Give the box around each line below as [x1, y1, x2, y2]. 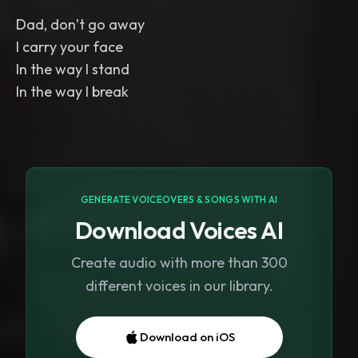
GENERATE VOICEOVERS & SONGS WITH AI [80, 193, 278, 205]
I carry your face [16, 38, 123, 56]
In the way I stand [16, 60, 129, 78]
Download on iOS [139, 329, 235, 344]
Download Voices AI [74, 215, 284, 245]
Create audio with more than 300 [70, 253, 288, 272]
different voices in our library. [85, 276, 273, 295]
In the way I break [16, 82, 129, 101]
